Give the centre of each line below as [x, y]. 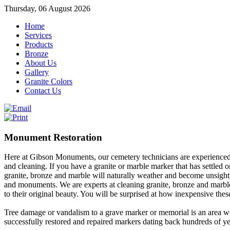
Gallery [37, 72]
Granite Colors [49, 81]
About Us [41, 63]
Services [38, 35]
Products [39, 44]
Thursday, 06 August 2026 [47, 8]
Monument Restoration [53, 137]
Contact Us [43, 91]
